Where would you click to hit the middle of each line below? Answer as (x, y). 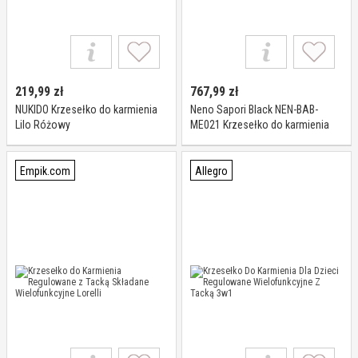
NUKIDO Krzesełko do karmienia (86, 109)
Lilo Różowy (43, 125)
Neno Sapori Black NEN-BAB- (254, 109)
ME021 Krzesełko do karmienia (260, 125)
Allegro (211, 171)
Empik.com (45, 171)
